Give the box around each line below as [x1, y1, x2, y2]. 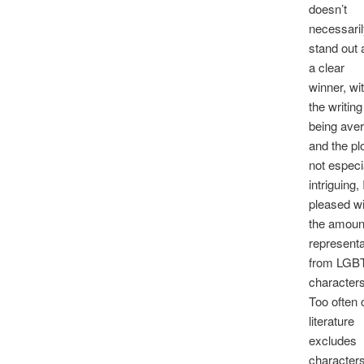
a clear [308, 58, 344, 76]
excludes [308, 331, 357, 349]
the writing [308, 97, 362, 115]
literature [308, 312, 354, 330]
